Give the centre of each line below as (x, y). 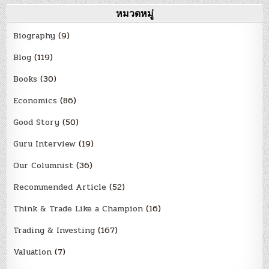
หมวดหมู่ (134, 13)
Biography (35, 35)
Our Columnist (44, 165)
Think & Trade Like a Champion (78, 208)
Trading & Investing (54, 230)
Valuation (33, 252)
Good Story (37, 122)
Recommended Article (60, 187)
